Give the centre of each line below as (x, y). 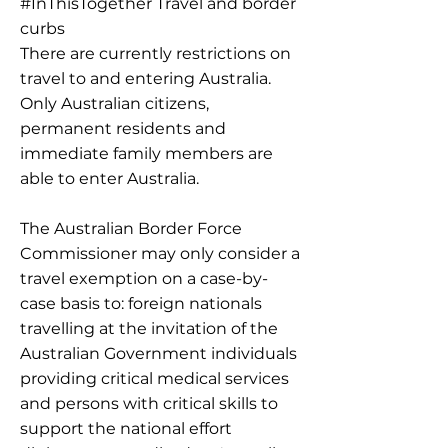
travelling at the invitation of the (149, 328)
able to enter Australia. (109, 178)
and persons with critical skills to (149, 403)
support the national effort (126, 428)
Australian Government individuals (158, 353)
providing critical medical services (154, 378)
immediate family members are (146, 153)
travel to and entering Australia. (145, 78)
